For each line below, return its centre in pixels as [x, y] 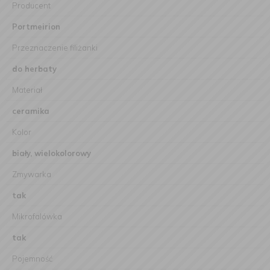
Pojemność [32, 259]
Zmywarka [32, 174]
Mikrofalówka [37, 216]
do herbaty [34, 69]
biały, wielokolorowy [52, 153]
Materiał [27, 90]
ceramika [31, 111]
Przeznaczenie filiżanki [55, 48]
